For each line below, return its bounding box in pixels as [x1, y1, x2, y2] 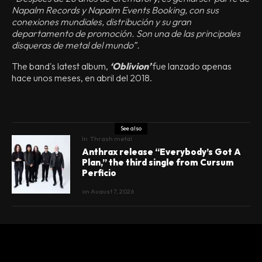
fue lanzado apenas [153, 60, 232, 72]
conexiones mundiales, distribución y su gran [12, 16, 191, 27]
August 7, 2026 [91, 187, 134, 195]
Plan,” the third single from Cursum [82, 157, 234, 168]
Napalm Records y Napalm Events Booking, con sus [12, 4, 219, 16]
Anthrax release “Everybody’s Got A [82, 146, 241, 157]
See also [120, 125, 142, 132]
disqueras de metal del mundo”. [12, 39, 140, 51]
